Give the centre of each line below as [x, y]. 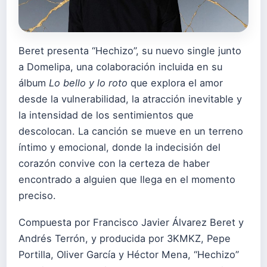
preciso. [37, 196]
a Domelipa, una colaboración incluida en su [120, 67]
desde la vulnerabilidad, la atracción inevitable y [130, 99]
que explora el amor [175, 83]
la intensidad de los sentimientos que [106, 115]
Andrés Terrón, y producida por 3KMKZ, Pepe [125, 238]
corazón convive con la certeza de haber [114, 164]
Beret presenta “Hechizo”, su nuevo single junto [130, 51]
